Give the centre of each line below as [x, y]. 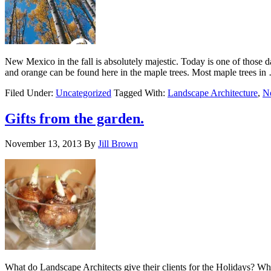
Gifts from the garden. [74, 118]
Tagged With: [141, 93]
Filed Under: [30, 93]
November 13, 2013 [43, 144]
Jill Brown [118, 144]
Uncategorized [83, 93]
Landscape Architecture [213, 93]
